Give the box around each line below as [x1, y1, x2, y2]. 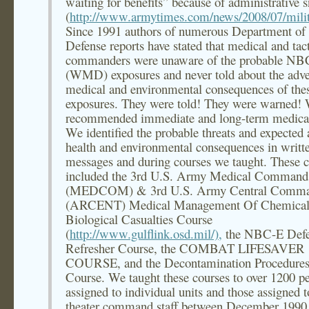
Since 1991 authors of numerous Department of [66, 22, 306, 39]
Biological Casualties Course [66, 210, 212, 228]
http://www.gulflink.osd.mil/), [70, 225, 222, 242]
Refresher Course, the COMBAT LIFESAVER [66, 239, 305, 257]
